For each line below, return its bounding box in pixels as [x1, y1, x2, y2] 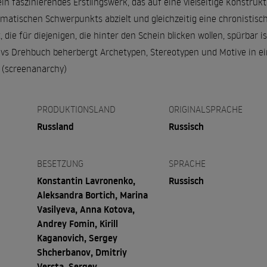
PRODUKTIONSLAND [36, 103, 116, 115]
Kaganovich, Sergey [36, 231, 117, 244]
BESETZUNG [36, 157, 83, 169]
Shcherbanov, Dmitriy [36, 245, 127, 259]
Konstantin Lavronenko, [36, 173, 135, 187]
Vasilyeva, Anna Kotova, [36, 202, 135, 216]
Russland [36, 119, 74, 133]
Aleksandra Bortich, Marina [36, 188, 148, 201]
